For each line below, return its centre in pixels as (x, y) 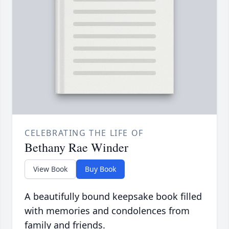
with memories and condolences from (107, 211)
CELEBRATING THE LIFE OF (84, 133)
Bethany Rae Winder (76, 147)
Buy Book (100, 169)
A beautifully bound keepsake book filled (113, 197)
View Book (50, 169)
